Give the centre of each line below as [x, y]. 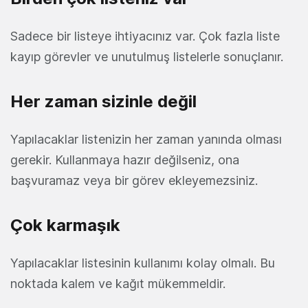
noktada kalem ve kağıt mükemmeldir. [118, 283]
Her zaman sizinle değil [103, 101]
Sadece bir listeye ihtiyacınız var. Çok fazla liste [145, 36]
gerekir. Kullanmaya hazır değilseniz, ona [125, 159]
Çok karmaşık [65, 225]
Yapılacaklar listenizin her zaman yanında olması [146, 139]
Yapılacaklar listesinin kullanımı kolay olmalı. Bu [143, 263]
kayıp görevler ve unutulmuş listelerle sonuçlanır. [147, 56]
